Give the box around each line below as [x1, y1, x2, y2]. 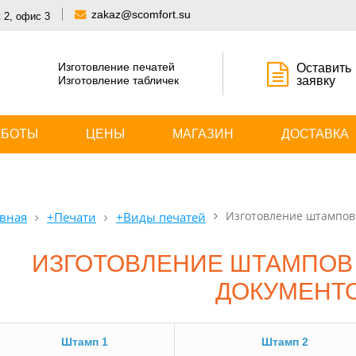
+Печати [47, 209, 96, 226]
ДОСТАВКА [281, 127, 349, 141]
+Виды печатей [116, 209, 206, 226]
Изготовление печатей [58, 60, 175, 73]
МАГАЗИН [172, 127, 234, 141]
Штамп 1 [61, 335, 108, 348]
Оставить [296, 61, 351, 75]
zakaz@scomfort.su [91, 8, 191, 21]
